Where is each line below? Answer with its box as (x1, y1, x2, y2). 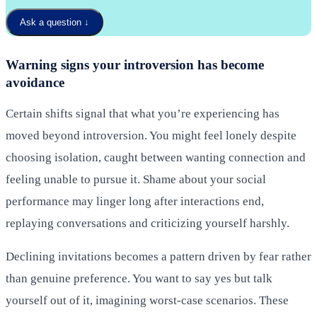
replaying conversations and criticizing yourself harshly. (6, 216, 289, 230)
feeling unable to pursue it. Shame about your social (6, 172, 266, 186)
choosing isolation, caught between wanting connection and (6, 150, 306, 164)
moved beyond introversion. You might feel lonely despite (6, 128, 296, 142)
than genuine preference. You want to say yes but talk (6, 271, 272, 285)
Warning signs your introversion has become (6, 57, 264, 72)
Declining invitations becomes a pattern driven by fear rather (6, 249, 311, 263)
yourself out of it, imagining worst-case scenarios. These (6, 293, 289, 307)
